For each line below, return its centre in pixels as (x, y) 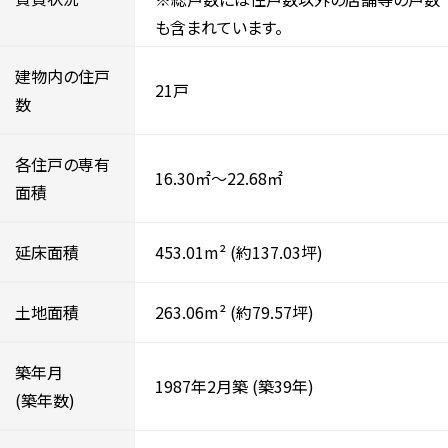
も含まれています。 (219, 26)
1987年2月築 (201, 386)
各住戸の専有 (62, 163)
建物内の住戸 (62, 75)
